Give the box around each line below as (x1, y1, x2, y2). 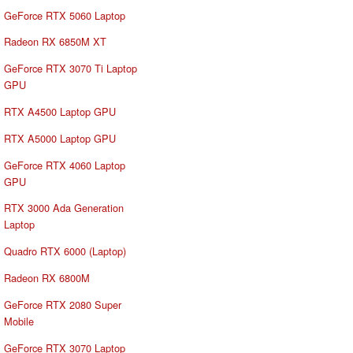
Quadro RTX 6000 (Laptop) (4, 243, 126, 259)
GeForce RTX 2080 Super (4, 296, 121, 312)
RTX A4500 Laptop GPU (4, 103, 116, 119)
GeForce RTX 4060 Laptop (4, 157, 125, 173)
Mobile (4, 313, 34, 329)
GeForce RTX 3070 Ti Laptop (4, 61, 137, 76)
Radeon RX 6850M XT (4, 34, 106, 50)
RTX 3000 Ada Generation (4, 200, 124, 216)
